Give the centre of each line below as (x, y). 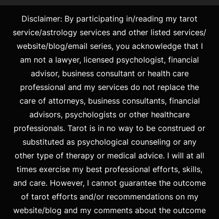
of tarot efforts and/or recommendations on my (109, 196)
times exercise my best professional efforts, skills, (109, 169)
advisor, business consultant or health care (109, 73)
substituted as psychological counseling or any (109, 142)
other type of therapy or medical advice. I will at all (109, 155)
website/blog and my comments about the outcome (109, 210)
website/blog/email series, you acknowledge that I (109, 46)
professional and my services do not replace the (109, 87)
